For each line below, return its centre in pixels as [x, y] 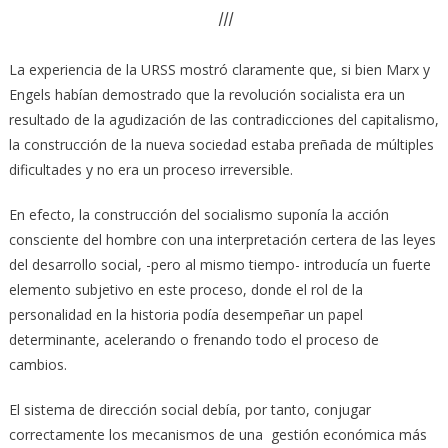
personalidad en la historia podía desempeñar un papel [185, 314]
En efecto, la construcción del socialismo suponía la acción [198, 214]
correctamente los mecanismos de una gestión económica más [217, 434]
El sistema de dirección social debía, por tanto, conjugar [189, 409]
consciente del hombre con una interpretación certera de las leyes [222, 239]
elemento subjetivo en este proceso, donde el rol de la [185, 289]
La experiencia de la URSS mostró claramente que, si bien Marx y [219, 69]
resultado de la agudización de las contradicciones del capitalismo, [223, 119]
